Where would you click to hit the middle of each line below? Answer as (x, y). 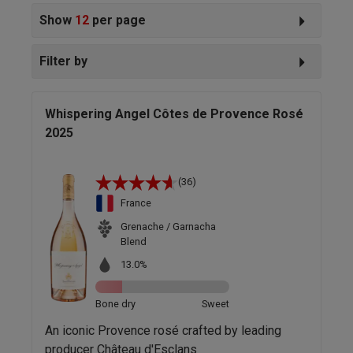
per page (117, 20)
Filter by (63, 61)
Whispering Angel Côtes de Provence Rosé (174, 113)
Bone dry (115, 303)
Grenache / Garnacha (168, 226)
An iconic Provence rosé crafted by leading (163, 330)
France (136, 203)
